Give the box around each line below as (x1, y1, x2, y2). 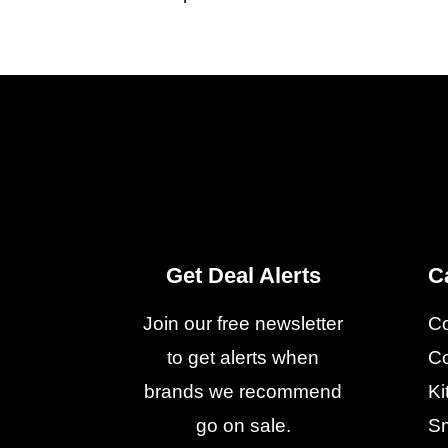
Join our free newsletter (143, 312, 344, 334)
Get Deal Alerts (165, 262, 321, 288)
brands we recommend (144, 380, 343, 402)
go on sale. (195, 414, 291, 436)
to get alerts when (167, 346, 320, 368)
